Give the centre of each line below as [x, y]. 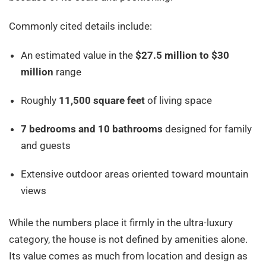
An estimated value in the [78, 56]
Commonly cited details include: [80, 26]
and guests [46, 146]
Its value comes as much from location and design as [128, 256]
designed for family [207, 129]
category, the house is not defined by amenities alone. [128, 239]
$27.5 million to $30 [182, 56]
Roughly [40, 101]
